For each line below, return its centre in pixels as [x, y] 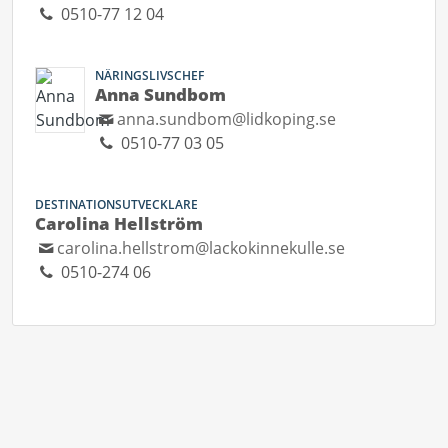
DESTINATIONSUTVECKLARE [116, 204]
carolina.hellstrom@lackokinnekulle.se [201, 248]
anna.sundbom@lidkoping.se [227, 119]
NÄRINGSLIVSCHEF [149, 75]
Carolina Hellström [119, 223]
